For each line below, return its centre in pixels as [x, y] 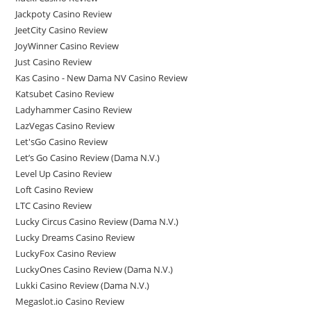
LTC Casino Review [54, 205]
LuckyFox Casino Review [66, 253]
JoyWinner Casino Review [67, 46]
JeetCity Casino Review [62, 30]
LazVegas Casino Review [65, 126]
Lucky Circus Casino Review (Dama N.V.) [97, 221]
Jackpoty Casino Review [64, 14]
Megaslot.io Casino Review [70, 301]
